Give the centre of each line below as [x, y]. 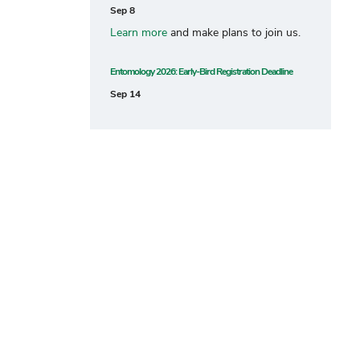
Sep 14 [125, 94]
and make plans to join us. [234, 32]
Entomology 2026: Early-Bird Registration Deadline [201, 71]
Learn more [139, 32]
